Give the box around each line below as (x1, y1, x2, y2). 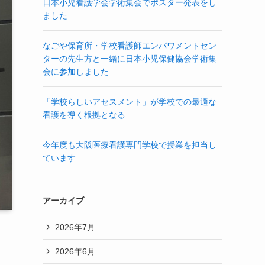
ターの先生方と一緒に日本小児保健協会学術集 (43, 54, 216, 63)
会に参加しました (43, 67, 109, 76)
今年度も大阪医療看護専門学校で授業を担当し (43, 140, 216, 150)
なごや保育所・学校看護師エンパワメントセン (43, 41, 216, 50)
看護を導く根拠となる (43, 110, 125, 119)
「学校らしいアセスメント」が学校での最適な (43, 97, 216, 106)
